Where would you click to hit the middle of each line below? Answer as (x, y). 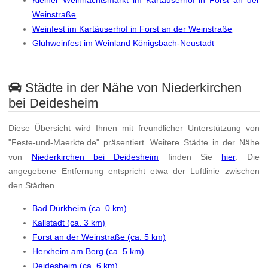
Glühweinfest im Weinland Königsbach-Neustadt (124, 43)
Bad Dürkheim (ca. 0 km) (80, 208)
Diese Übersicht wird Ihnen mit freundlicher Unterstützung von (134, 128)
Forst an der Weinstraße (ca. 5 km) (99, 237)
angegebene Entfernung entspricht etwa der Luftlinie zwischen (134, 171)
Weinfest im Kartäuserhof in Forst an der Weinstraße (133, 29)
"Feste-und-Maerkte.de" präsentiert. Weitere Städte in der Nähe (134, 142)
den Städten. (33, 185)
